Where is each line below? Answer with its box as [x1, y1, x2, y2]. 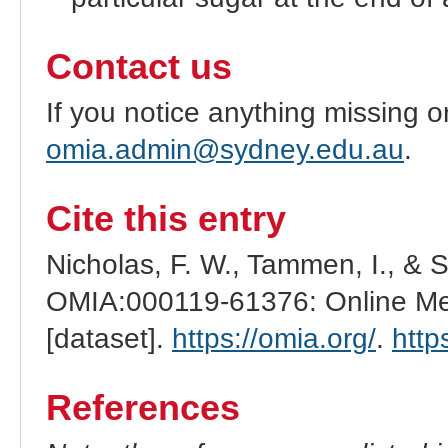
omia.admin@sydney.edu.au [45, 133, 404, 165]
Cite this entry [45, 198, 286, 239]
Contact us [45, 46, 232, 87]
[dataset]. [45, 322, 172, 354]
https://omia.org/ [171, 322, 376, 354]
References [45, 387, 240, 428]
